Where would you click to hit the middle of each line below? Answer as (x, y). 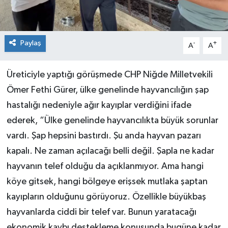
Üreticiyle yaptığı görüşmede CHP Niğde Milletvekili (109, 75)
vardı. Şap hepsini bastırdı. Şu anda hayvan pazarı (104, 136)
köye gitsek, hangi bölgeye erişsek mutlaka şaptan (107, 182)
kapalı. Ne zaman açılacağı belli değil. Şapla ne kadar (110, 151)
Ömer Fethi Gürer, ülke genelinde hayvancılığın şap (107, 90)
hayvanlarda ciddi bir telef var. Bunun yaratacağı (101, 212)
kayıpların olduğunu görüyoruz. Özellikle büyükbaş (106, 197)
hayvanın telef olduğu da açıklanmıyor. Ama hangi (105, 167)
